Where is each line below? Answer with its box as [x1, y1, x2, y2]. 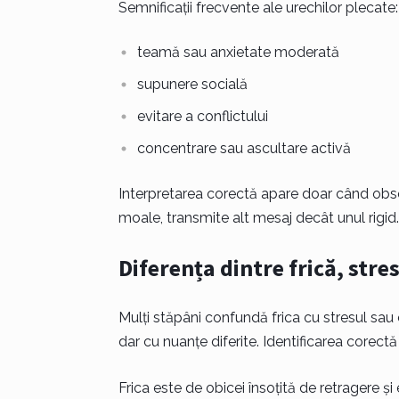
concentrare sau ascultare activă [136, 140, 351, 157]
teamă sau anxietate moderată [136, 44, 339, 61]
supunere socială [136, 76, 248, 93]
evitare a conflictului [136, 108, 268, 125]
